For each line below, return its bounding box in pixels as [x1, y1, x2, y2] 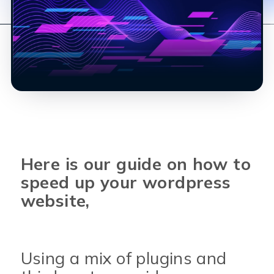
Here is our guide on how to [20, 153, 251, 175]
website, [20, 190, 90, 212]
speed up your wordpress [20, 171, 231, 193]
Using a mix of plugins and [20, 247, 227, 269]
